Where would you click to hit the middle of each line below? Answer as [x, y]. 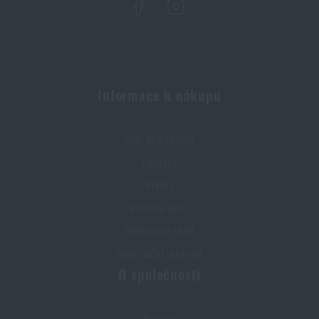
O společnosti [159, 274]
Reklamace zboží [159, 230]
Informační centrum [159, 253]
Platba [159, 185]
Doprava [159, 162]
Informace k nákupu [159, 95]
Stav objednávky [159, 139]
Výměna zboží [159, 208]
